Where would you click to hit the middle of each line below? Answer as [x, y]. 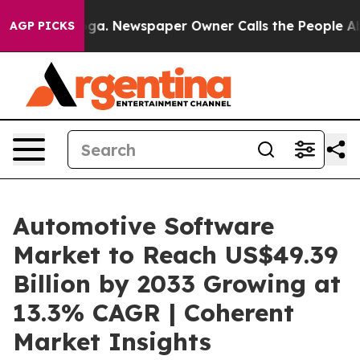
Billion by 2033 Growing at [177, 284]
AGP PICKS [42, 26]
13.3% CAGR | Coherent [153, 313]
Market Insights [112, 342]
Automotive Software [143, 226]
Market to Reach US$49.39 [176, 255]
